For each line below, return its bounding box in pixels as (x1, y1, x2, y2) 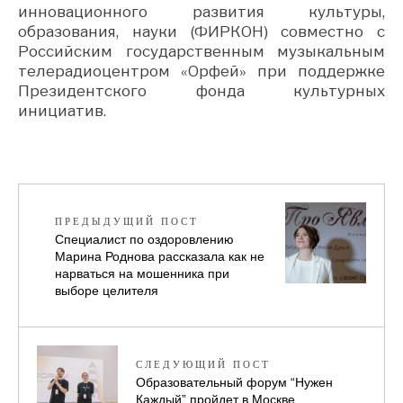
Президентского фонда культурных (18, 81, 385, 100)
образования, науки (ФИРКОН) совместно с (18, 22, 385, 40)
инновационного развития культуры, (18, 2, 385, 21)
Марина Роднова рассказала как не (55, 248, 264, 264)
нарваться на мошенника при (55, 265, 229, 281)
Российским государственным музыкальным (18, 41, 385, 60)
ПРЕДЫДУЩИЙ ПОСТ (55, 213, 199, 228)
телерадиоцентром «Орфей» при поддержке (18, 61, 385, 80)
